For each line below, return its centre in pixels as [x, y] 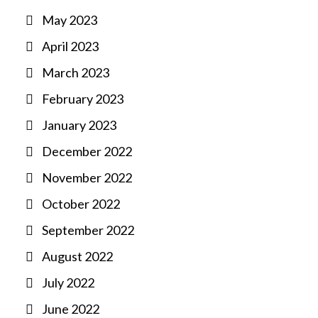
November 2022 [87, 177]
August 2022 [77, 256]
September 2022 [88, 230]
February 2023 [83, 99]
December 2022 [87, 151]
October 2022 [81, 204]
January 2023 [79, 125]
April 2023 [70, 46]
